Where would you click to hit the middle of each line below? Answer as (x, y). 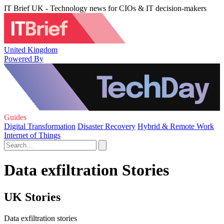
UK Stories (32, 197)
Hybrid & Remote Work (176, 126)
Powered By (24, 58)
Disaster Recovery (106, 126)
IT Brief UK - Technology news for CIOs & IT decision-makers (105, 8)
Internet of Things (32, 135)
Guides (15, 117)
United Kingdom (31, 49)
